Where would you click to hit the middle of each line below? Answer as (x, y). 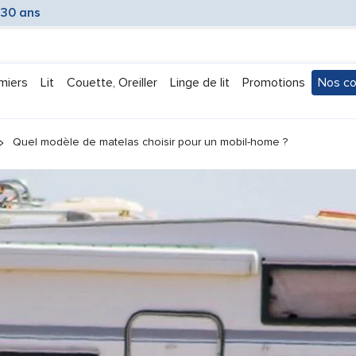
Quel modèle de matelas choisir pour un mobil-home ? (150, 142)
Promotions (274, 83)
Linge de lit (200, 83)
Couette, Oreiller (112, 83)
